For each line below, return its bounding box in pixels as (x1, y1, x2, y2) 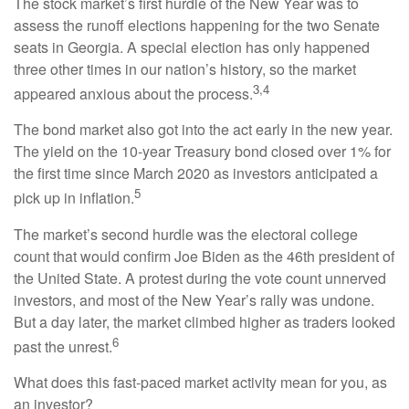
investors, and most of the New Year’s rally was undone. (14, 288, 374, 310)
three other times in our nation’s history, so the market (14, 58, 356, 79)
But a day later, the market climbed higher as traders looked (14, 310, 395, 332)
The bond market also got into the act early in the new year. (14, 119, 393, 141)
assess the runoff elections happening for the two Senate (14, 14, 380, 36)
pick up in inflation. (14, 187, 134, 209)
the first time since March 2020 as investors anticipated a (14, 163, 378, 184)
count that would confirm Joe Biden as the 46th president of (14, 245, 394, 267)
